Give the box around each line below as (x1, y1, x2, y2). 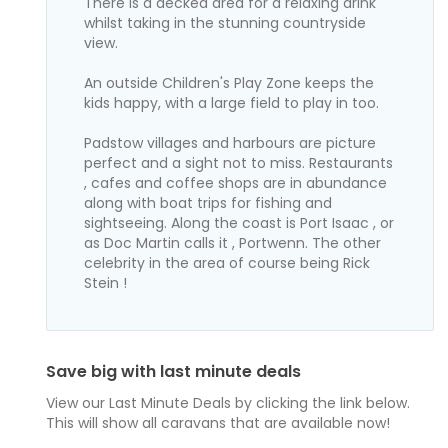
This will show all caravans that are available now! (46, 413, 391, 434)
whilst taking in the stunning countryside (84, 12, 367, 33)
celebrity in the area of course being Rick (84, 252, 371, 273)
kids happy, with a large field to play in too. (84, 92, 380, 113)
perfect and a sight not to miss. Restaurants (84, 152, 394, 173)
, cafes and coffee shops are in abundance (84, 172, 388, 193)
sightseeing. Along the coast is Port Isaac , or (84, 212, 395, 233)
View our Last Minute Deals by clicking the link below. (46, 393, 411, 414)
